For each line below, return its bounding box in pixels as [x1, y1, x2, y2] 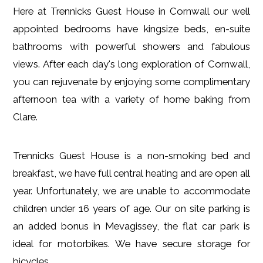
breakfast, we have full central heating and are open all [13, 167, 250, 179]
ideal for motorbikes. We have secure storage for [13, 237, 250, 249]
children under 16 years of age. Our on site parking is [13, 202, 250, 214]
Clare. [13, 110, 38, 123]
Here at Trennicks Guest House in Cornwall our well [13, 5, 250, 17]
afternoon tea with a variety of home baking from [13, 93, 250, 105]
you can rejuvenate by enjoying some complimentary [13, 75, 250, 87]
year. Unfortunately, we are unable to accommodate [13, 184, 250, 197]
